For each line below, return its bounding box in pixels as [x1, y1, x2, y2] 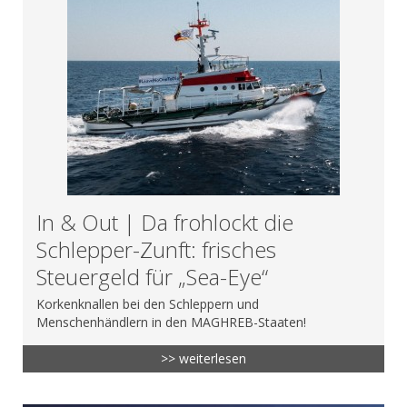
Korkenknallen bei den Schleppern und [36, 295, 259, 313]
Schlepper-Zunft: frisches [36, 234, 276, 265]
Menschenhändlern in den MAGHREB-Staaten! [36, 313, 306, 332]
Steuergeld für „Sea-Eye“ [36, 262, 268, 293]
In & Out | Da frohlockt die [36, 207, 293, 238]
